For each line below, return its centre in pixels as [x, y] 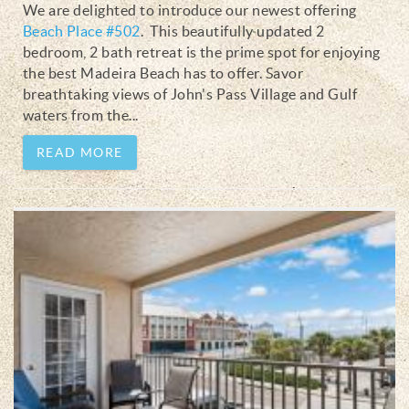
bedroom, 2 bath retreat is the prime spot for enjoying [202, 52]
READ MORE [80, 152]
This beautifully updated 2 [236, 31]
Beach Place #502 [82, 31]
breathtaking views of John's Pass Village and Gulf [190, 94]
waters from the [76, 115]
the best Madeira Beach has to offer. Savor [163, 73]
